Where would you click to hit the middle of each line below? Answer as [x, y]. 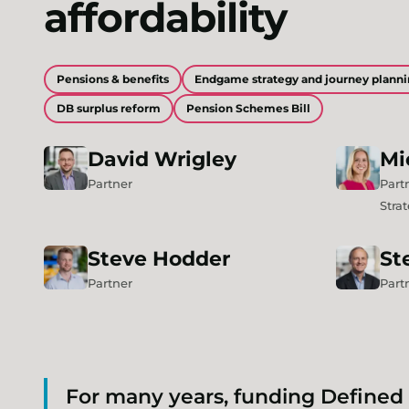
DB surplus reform [109, 108]
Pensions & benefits [113, 79]
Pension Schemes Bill [248, 108]
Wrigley [195, 159]
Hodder [191, 259]
